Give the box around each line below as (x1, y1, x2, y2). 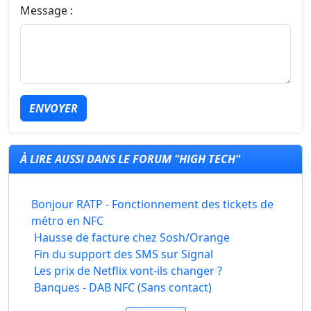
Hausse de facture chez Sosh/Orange (34, 230, 230, 245)
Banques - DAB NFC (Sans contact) (34, 280, 212, 295)
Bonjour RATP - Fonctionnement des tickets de (31, 196, 274, 212)
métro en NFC (31, 213, 104, 228)
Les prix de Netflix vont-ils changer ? (34, 263, 222, 278)
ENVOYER (29, 101, 78, 116)
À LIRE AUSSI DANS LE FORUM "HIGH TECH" (20, 151, 240, 167)
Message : (20, 3, 73, 18)
